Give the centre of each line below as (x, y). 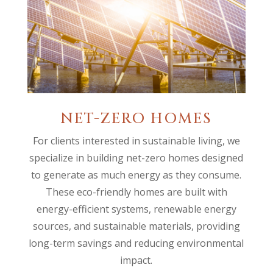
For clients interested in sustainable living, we (136, 140)
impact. (136, 260)
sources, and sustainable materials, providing (136, 226)
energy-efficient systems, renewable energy (136, 209)
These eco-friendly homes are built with (136, 192)
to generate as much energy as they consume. (136, 175)
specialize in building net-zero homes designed (136, 158)
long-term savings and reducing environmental (136, 243)
